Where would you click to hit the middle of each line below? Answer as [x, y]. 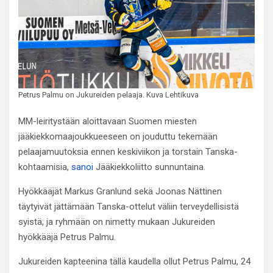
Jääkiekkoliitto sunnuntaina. [149, 167]
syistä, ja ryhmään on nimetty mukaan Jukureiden [117, 222]
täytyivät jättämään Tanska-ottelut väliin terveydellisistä [129, 207]
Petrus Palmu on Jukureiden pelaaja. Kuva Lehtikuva [108, 95]
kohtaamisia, [45, 167]
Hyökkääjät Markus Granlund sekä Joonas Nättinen [120, 192]
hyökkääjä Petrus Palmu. [67, 237]
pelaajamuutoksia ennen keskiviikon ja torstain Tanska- [128, 152]
